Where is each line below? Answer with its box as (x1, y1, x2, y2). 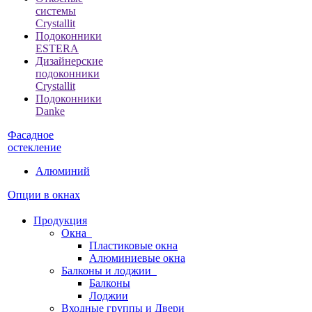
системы (36, 5, 76, 17)
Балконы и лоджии (61, 265, 157, 276)
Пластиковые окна (89, 240, 178, 251)
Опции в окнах (8, 189, 80, 201)
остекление (8, 141, 61, 153)
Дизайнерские (36, 55, 103, 67)
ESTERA (36, 42, 79, 54)
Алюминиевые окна (89, 252, 185, 264)
